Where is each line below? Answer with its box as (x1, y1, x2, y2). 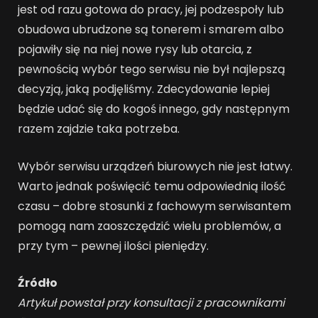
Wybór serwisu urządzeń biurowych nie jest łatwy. (18, 158, 292, 175)
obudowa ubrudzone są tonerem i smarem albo (18, 21, 284, 38)
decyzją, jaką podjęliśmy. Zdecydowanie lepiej (18, 81, 270, 97)
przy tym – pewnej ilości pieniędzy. (18, 237, 209, 254)
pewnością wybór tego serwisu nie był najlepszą (18, 61, 285, 77)
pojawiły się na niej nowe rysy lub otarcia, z (18, 41, 252, 57)
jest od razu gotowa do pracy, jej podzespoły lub (18, 1, 284, 18)
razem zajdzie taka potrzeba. (18, 121, 180, 137)
